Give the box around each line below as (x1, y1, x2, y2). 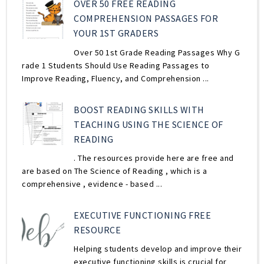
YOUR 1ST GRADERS (74, 27, 159, 39)
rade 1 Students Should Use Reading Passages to (22, 60, 209, 71)
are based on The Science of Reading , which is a (22, 165, 207, 176)
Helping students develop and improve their (74, 243, 242, 255)
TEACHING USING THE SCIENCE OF (74, 118, 223, 130)
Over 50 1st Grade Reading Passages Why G (74, 47, 240, 58)
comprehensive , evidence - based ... (22, 178, 162, 189)
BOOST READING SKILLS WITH (74, 103, 204, 115)
